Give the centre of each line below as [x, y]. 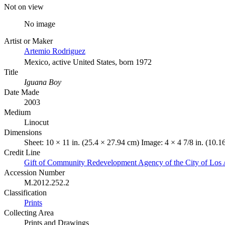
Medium [17, 112]
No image [40, 24]
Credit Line [22, 152]
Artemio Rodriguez [55, 51]
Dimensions [23, 132]
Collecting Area [29, 212]
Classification [25, 192]
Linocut [36, 122]
